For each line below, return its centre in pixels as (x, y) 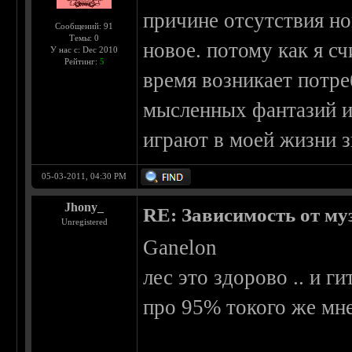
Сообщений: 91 (84, 26)
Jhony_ (84, 207)
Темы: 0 (84, 38)
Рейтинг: (82, 62)
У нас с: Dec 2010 (84, 50)
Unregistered (84, 222)
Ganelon (180, 248)
